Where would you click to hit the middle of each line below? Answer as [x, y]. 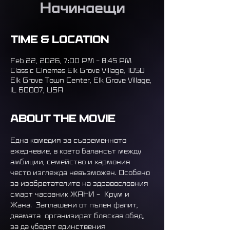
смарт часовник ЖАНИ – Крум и [71, 194]
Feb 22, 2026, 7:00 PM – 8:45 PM [71, 60]
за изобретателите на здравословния [80, 183]
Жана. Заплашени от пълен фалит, [75, 204]
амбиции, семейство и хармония [71, 161]
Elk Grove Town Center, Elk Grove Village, [81, 80]
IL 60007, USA [37, 89]
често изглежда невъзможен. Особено [81, 172]
